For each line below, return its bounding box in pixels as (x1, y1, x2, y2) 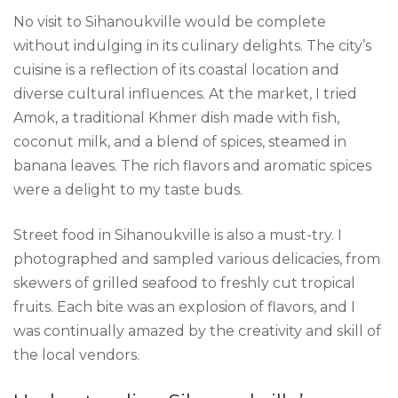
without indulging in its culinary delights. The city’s (13, 37, 371, 55)
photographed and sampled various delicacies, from (13, 251, 380, 268)
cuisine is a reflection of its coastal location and (13, 61, 339, 79)
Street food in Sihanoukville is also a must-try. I (13, 227, 342, 244)
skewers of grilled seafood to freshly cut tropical (13, 275, 355, 292)
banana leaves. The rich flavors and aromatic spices (13, 157, 371, 175)
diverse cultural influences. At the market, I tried (13, 85, 357, 103)
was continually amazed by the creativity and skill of (13, 322, 381, 340)
